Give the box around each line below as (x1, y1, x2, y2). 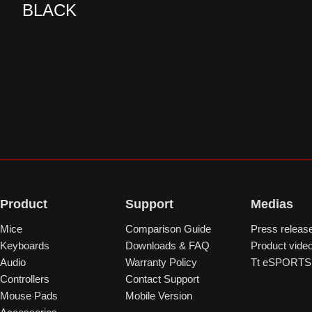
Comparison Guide (125, 223, 211, 235)
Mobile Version (125, 290, 192, 302)
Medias (251, 197, 293, 211)
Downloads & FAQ (125, 240, 210, 251)
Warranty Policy (125, 256, 197, 268)
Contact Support (125, 273, 199, 285)
